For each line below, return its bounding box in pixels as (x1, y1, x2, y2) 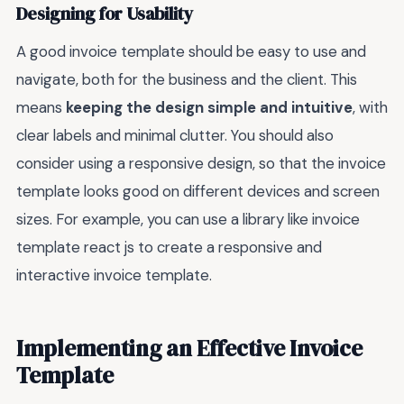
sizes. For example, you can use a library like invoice (16, 208, 360, 229)
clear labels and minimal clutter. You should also (16, 124, 334, 145)
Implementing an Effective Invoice (16, 333, 363, 364)
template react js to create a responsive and (16, 236, 322, 257)
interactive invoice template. (16, 264, 212, 285)
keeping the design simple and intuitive (66, 96, 353, 117)
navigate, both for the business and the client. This (16, 69, 357, 89)
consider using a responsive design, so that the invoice (16, 152, 386, 173)
